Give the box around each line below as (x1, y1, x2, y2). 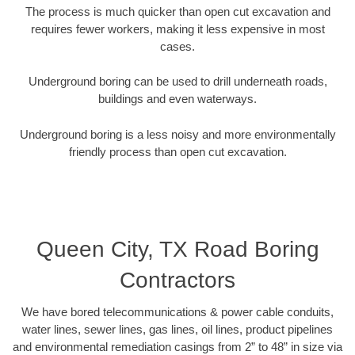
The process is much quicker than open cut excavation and (25, 4, 330, 18)
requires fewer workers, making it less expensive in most (30, 21, 325, 36)
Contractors (120, 268, 235, 293)
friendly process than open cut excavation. (68, 144, 287, 158)
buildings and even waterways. (98, 92, 257, 106)
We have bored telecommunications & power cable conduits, (21, 305, 334, 319)
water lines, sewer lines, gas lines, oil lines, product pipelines (22, 323, 333, 337)
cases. (160, 39, 195, 53)
